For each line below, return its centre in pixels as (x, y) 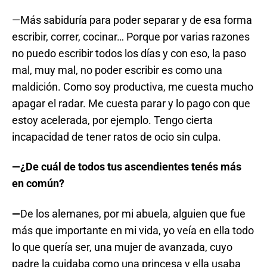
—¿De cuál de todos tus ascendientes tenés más (127, 167)
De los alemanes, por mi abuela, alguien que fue (133, 213)
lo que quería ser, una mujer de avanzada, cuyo (122, 247)
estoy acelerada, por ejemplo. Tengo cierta (112, 120)
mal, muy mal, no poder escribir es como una (117, 70)
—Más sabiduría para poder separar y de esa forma (132, 20)
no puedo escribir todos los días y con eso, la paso (129, 53)
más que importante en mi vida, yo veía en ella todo (133, 230)
